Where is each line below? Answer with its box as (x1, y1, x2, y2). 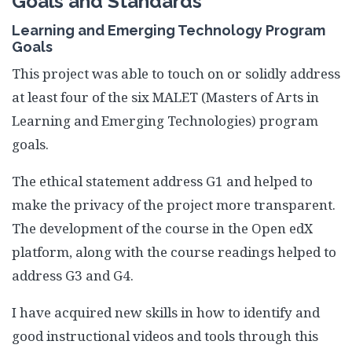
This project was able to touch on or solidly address (12, 64, 340, 82)
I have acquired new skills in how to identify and (12, 303, 320, 321)
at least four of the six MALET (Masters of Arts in (12, 88, 319, 106)
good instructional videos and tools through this (12, 327, 318, 345)
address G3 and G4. (12, 266, 134, 284)
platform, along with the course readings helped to (12, 243, 336, 261)
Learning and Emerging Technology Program (12, 22, 325, 38)
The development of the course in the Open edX (12, 219, 313, 237)
